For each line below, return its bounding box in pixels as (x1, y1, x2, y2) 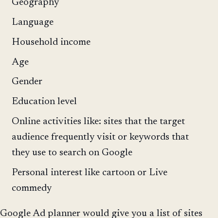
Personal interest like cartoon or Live (12, 167, 167, 178)
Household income (12, 37, 91, 47)
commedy (12, 183, 52, 193)
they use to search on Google (12, 147, 132, 158)
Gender (12, 77, 42, 87)
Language (12, 17, 54, 27)
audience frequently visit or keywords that (12, 132, 189, 142)
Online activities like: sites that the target (12, 116, 185, 127)
